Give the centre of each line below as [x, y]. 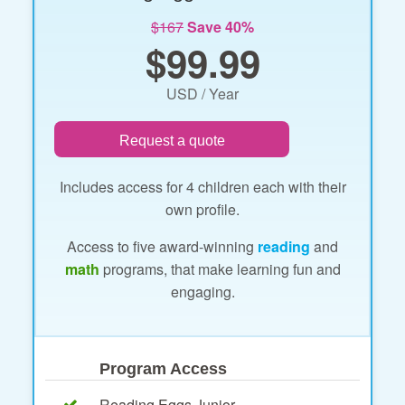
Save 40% [221, 26]
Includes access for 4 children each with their [202, 186]
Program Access [163, 368]
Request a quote [172, 140]
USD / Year [202, 93]
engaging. [202, 291]
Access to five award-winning [162, 246]
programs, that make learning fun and [220, 268]
